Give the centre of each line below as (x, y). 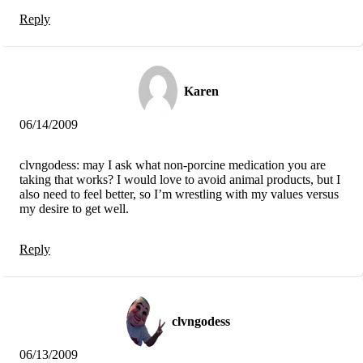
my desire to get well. (74, 208)
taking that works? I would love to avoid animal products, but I (180, 179)
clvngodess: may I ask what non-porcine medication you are (173, 164)
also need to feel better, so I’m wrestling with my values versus (179, 194)
